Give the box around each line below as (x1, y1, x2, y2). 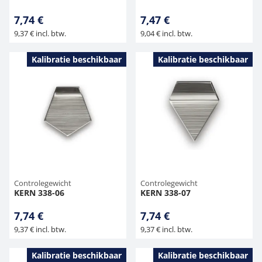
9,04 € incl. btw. (140, 28, 192, 39)
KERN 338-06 (14, 187, 64, 198)
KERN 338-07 (140, 187, 191, 198)
